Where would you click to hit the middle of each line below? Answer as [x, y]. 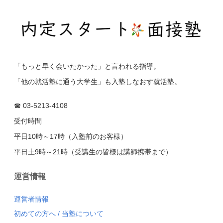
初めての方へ [35, 214]
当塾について [82, 214]
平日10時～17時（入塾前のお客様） [70, 137]
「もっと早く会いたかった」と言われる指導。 [87, 66]
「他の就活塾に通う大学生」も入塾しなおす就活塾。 [97, 81]
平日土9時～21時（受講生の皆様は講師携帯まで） [93, 152]
